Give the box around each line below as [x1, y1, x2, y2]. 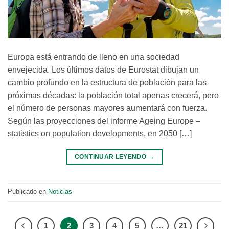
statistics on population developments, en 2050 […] [8, 129, 192, 139]
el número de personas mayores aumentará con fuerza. [8, 104, 207, 113]
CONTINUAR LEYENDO [75, 153, 148, 161]
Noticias [48, 188, 72, 196]
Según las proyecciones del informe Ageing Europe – [8, 117, 200, 126]
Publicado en [8, 188, 48, 196]
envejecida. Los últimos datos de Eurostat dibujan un [8, 65, 199, 75]
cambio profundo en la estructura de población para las [8, 78, 207, 87]
